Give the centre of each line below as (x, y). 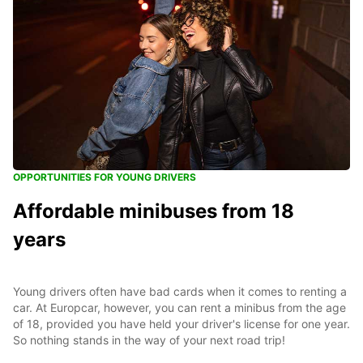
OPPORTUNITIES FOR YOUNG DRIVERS (105, 177)
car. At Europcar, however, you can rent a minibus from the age (179, 307)
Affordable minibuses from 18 (154, 211)
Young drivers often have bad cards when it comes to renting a (180, 291)
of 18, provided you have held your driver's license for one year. (181, 323)
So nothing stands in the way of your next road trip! (149, 340)
